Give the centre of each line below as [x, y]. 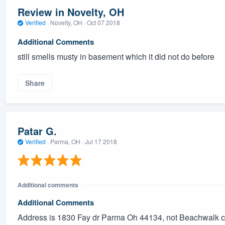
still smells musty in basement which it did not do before [116, 56]
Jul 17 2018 [101, 142]
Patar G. [37, 131]
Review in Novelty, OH [71, 12]
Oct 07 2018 [103, 23]
